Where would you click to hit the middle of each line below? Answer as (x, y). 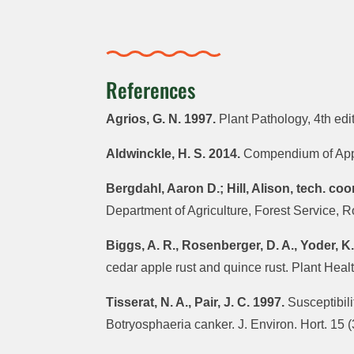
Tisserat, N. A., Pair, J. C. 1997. (196, 303)
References (151, 90)
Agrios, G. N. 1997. (161, 119)
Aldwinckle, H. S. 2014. (173, 154)
